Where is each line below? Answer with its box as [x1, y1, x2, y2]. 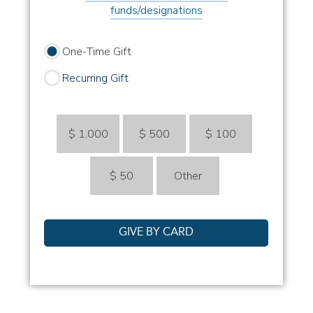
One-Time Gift [61, 44, 131, 60]
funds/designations [110, 3, 203, 19]
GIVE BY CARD [119, 227, 194, 239]
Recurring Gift [61, 71, 129, 87]
